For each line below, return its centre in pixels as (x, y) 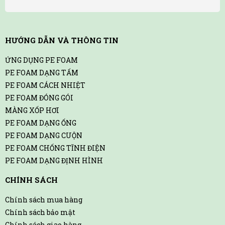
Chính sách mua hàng (44, 199)
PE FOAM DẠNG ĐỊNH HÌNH (54, 160)
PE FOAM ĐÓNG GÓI (39, 97)
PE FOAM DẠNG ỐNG (41, 123)
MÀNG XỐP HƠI (32, 110)
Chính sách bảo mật (40, 212)
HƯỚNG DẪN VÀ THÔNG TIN (62, 40)
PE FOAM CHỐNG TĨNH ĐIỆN (55, 148)
